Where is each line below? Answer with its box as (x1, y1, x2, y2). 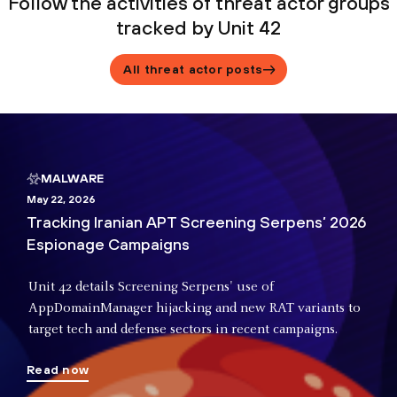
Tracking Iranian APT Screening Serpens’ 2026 (27, 212, 367, 231)
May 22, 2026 (27, 192, 96, 206)
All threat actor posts (123, 62, 263, 77)
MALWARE (40, 170, 104, 185)
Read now (27, 362, 90, 377)
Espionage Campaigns (27, 234, 190, 253)
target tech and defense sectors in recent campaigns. (28, 322, 338, 337)
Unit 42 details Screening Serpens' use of (28, 279, 274, 294)
